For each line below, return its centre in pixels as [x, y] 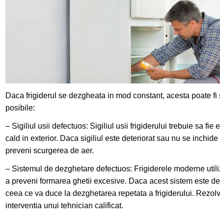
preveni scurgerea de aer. [50, 150]
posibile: [20, 108]
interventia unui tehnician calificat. [65, 205]
